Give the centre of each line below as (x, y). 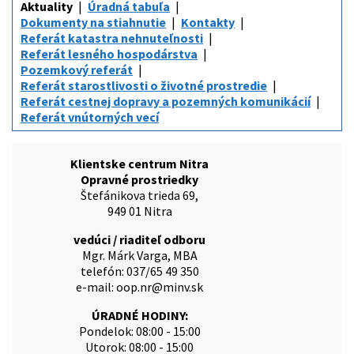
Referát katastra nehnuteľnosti (112, 38)
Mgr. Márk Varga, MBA (139, 256)
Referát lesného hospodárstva (109, 54)
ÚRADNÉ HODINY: (139, 316)
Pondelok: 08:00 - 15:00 (139, 331)
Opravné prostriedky (139, 180)
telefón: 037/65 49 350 (139, 271)
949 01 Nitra (139, 211)
